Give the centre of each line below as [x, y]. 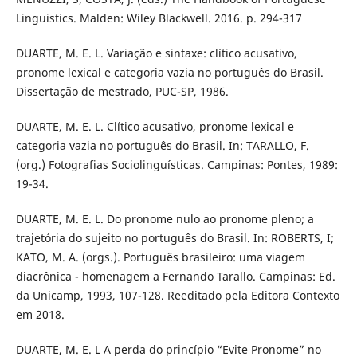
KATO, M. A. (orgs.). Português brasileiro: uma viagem [160, 257]
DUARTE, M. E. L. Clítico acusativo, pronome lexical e [155, 127]
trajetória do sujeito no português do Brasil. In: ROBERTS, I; [175, 238]
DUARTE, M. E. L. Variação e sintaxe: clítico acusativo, [156, 53]
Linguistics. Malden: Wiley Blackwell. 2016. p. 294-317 [159, 18]
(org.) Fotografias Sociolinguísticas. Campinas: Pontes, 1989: [177, 165]
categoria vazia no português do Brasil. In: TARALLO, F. [162, 146]
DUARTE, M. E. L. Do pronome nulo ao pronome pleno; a [165, 219]
